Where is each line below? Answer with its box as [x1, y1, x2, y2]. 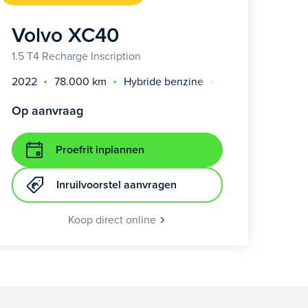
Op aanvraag [11, 103, 83, 119]
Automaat [220, 74, 267, 89]
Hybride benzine [123, 74, 203, 89]
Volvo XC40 [11, 23, 119, 49]
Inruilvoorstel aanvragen [56, 178, 177, 192]
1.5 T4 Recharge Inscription [11, 49, 141, 64]
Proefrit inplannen [55, 143, 144, 157]
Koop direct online [68, 212, 159, 227]
